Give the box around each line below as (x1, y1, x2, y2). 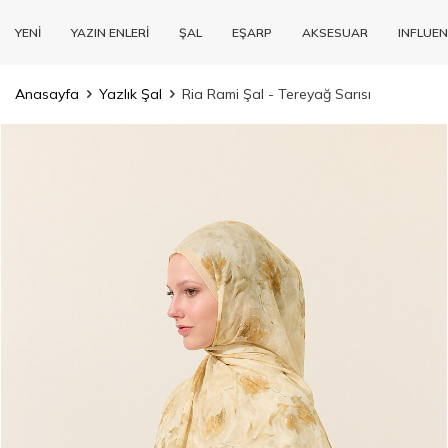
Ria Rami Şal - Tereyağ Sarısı (182, 85, 371, 103)
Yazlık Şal (99, 85, 162, 103)
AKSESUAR (302, 24, 368, 40)
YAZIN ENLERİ (71, 24, 149, 40)
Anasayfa (15, 85, 79, 103)
